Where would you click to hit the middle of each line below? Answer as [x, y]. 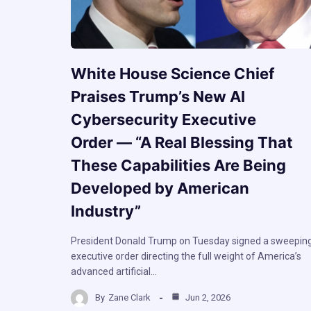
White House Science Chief [173, 73]
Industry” [106, 211]
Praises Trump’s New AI [158, 96]
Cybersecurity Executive [163, 119]
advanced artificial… [114, 271]
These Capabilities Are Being [178, 165]
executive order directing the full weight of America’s [186, 256]
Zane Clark [129, 298]
